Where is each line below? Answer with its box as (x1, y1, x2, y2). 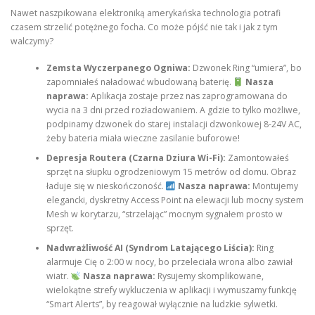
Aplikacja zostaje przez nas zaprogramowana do (88, 90, 288, 103)
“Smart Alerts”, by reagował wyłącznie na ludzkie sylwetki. (46, 298, 278, 311)
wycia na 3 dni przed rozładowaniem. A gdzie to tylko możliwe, (46, 104, 300, 117)
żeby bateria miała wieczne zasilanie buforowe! (46, 132, 240, 145)
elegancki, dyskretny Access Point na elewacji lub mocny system (46, 194, 304, 207)
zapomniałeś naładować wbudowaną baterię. (46, 76, 233, 89)
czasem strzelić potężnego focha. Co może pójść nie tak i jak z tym (11, 21, 278, 33)
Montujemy (250, 180, 298, 193)
